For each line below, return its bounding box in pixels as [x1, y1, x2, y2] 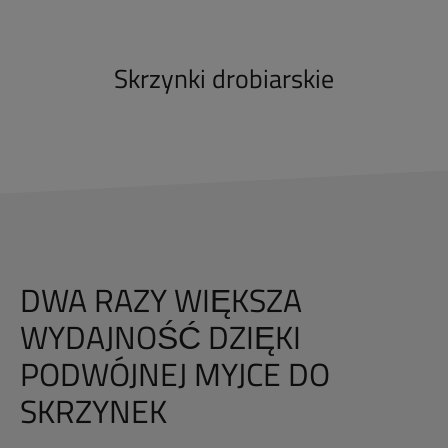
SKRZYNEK [20, 387, 167, 436]
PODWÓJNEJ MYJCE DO [20, 350, 330, 399]
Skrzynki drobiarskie [114, 59, 334, 99]
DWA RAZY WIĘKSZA [20, 276, 302, 325]
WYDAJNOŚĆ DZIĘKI [20, 313, 301, 362]
